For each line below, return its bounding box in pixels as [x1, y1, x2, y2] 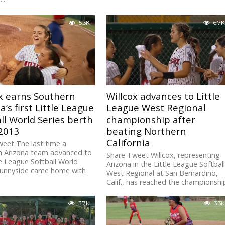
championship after [106, 113, 196, 126]
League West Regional [106, 101, 206, 115]
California [106, 136, 151, 149]
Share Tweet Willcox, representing [106, 150, 220, 160]
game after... [106, 186, 149, 196]
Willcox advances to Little [106, 90, 220, 103]
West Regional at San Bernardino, [106, 168, 218, 178]
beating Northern [106, 125, 187, 138]
